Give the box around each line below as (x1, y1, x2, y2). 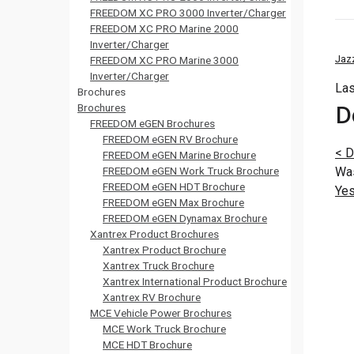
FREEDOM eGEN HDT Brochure (103, 180, 245, 193)
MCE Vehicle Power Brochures (90, 307, 232, 319)
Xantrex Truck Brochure (103, 259, 214, 272)
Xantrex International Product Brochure (103, 275, 287, 288)
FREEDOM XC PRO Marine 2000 (90, 22, 239, 35)
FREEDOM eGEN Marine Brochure (103, 149, 256, 161)
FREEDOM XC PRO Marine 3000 (90, 54, 239, 66)
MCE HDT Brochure (103, 338, 192, 351)
